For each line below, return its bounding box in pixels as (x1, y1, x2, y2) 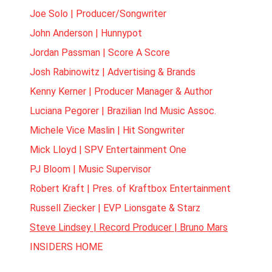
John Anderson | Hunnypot (30, 27, 142, 39)
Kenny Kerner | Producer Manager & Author (30, 86, 212, 97)
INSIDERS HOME (30, 241, 103, 253)
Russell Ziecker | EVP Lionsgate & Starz (30, 202, 200, 214)
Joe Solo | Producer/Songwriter (30, 8, 166, 19)
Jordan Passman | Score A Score (30, 47, 170, 58)
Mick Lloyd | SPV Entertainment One (30, 144, 186, 155)
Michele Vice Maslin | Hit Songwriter (30, 124, 185, 136)
